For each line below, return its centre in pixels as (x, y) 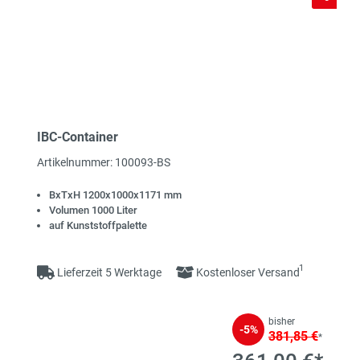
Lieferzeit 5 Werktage (109, 273)
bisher (282, 322)
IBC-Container (78, 137)
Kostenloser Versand (247, 273)
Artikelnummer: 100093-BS (104, 163)
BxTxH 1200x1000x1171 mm (115, 195)
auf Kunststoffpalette (98, 226)
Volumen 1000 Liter (93, 211)
